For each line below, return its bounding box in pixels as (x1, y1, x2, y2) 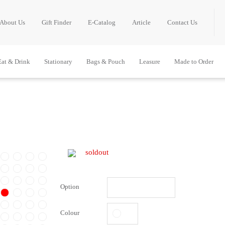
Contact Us (167, 19, 197, 26)
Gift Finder (42, 19, 71, 26)
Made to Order (174, 58, 213, 65)
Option (60, 183, 79, 191)
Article (132, 19, 151, 26)
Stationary (44, 58, 72, 65)
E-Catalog (88, 19, 116, 26)
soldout (85, 148, 108, 157)
